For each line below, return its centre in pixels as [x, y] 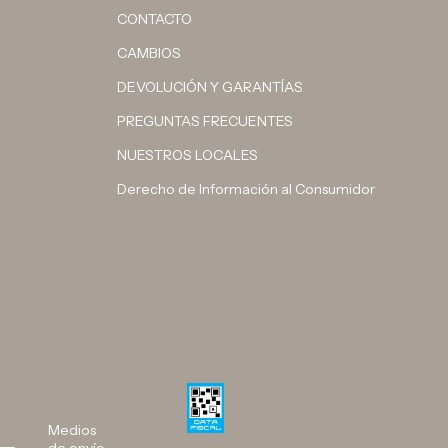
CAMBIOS [149, 52]
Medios [71, 429]
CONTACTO [155, 18]
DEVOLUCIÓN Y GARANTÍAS [210, 86]
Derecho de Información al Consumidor [246, 188]
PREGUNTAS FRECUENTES [205, 120]
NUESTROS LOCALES [188, 154]
